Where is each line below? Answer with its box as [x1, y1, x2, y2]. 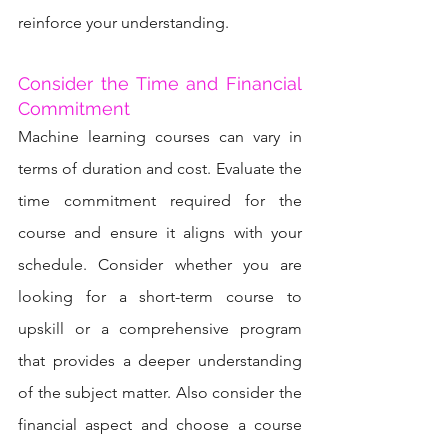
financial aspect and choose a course [18, 414, 302, 434]
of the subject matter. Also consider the [18, 382, 302, 402]
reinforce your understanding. [18, 12, 229, 32]
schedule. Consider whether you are [18, 254, 302, 274]
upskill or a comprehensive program [18, 318, 302, 338]
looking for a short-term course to [18, 286, 302, 306]
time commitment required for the [18, 190, 302, 210]
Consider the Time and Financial [18, 72, 302, 94]
